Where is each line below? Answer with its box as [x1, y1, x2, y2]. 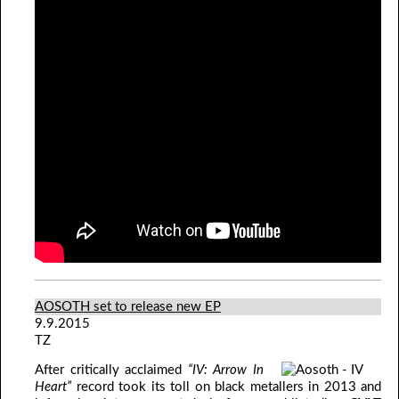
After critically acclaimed [35, 363, 188, 378]
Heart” [35, 380, 71, 395]
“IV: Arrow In [187, 363, 265, 378]
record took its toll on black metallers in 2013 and [71, 380, 381, 395]
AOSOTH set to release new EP [35, 300, 221, 314]
